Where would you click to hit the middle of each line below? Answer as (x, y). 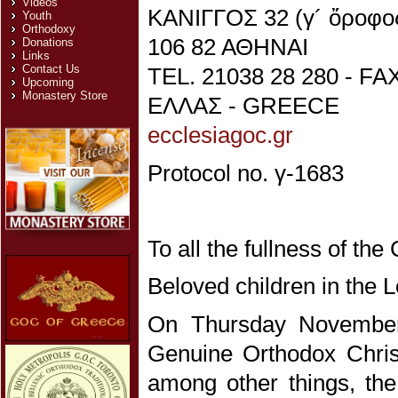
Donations (48, 42)
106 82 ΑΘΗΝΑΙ (228, 47)
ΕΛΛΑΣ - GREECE (243, 106)
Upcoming (48, 82)
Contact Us (52, 69)
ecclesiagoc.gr (220, 135)
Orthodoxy (49, 29)
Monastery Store (65, 96)
